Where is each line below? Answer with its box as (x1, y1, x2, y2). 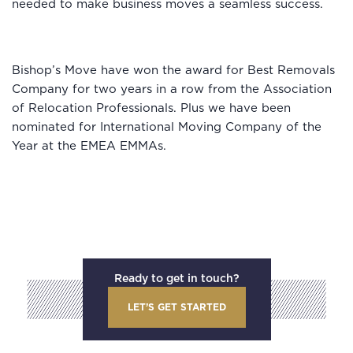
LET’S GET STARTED (127, 302, 226, 312)
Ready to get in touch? (113, 273, 240, 284)
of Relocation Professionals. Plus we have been (12, 102, 291, 114)
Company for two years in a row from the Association (12, 83, 332, 95)
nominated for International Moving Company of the (12, 121, 321, 133)
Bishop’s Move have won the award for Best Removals (12, 64, 335, 76)
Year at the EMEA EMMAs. (12, 139, 166, 152)
